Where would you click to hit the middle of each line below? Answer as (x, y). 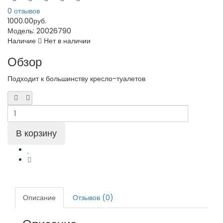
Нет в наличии (66, 41)
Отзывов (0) (93, 198)
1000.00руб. (27, 21)
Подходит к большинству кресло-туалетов (76, 79)
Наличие (23, 41)
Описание (39, 198)
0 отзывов (24, 11)
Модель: (22, 31)
